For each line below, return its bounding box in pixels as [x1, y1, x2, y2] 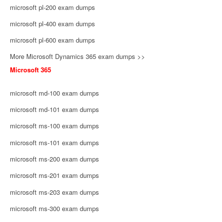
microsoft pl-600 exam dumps [10, 35, 95, 45]
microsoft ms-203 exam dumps [10, 187, 99, 197]
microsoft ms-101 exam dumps [10, 137, 99, 147]
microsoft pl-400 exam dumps [10, 18, 95, 28]
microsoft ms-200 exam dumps [10, 154, 99, 164]
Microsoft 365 [10, 65, 51, 75]
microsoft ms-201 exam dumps [10, 170, 99, 180]
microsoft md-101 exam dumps [10, 105, 99, 114]
